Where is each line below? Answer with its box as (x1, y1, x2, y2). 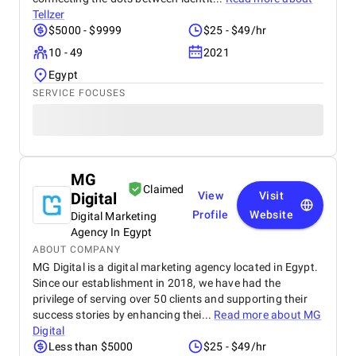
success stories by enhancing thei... (33, 308, 215, 321)
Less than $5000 (48, 340, 133, 353)
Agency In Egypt (71, 226, 153, 238)
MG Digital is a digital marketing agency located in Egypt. (33, 261, 318, 273)
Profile (192, 208, 229, 221)
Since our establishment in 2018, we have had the (33, 277, 281, 289)
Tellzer (33, 8, 65, 21)
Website (250, 208, 293, 221)
